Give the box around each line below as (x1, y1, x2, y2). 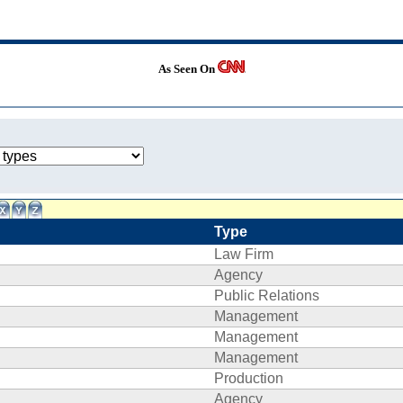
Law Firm (214, 246, 273, 262)
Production (214, 371, 283, 386)
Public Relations (214, 288, 319, 303)
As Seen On (157, 62, 218, 76)
